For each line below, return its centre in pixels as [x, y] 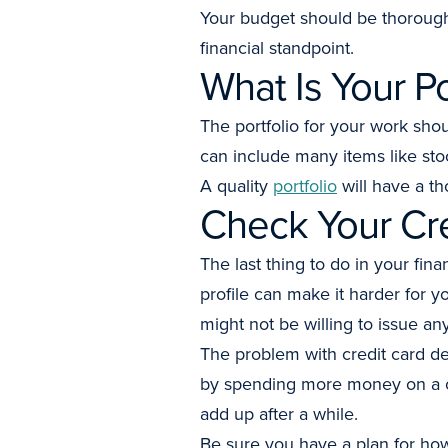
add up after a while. [279, 414]
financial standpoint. [277, 48]
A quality [236, 186]
